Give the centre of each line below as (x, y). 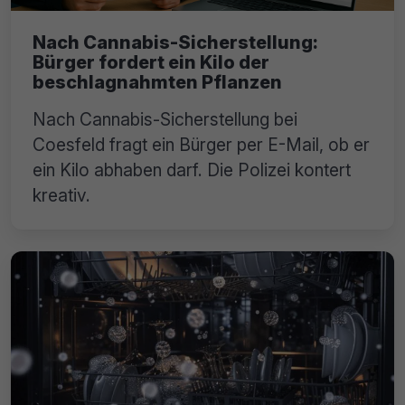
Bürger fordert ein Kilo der (151, 63)
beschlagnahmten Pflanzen (157, 83)
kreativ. (61, 196)
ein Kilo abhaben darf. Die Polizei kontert (192, 170)
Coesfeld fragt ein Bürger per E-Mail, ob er (201, 145)
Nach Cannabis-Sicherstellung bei (165, 120)
